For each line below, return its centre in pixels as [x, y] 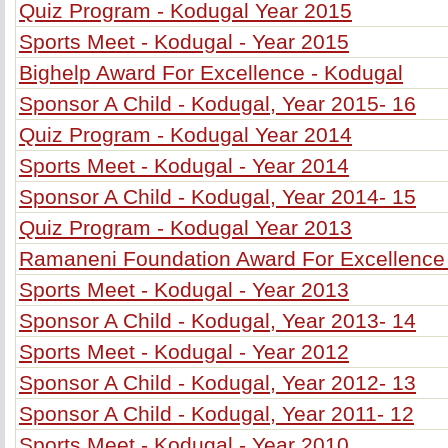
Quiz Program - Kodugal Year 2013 [185, 227]
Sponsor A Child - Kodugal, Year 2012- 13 [217, 382]
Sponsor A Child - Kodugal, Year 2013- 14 [217, 320]
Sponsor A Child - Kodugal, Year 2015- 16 [217, 103]
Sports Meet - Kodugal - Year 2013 [184, 289]
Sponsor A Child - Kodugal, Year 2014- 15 [217, 196]
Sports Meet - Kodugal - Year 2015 [184, 41]
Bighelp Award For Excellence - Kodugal [211, 72]
